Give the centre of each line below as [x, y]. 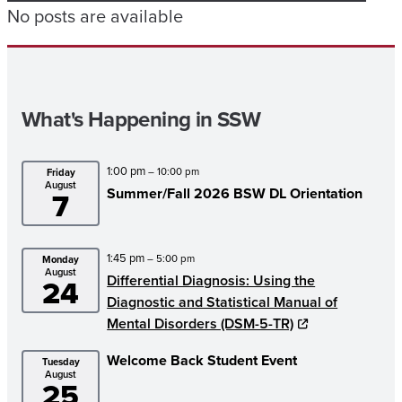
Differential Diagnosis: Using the [211, 280]
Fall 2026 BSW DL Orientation [265, 193]
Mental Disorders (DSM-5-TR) [201, 323]
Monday [61, 259]
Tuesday [61, 361]
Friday [61, 172]
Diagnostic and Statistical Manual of [223, 301]
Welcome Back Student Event [202, 360]
